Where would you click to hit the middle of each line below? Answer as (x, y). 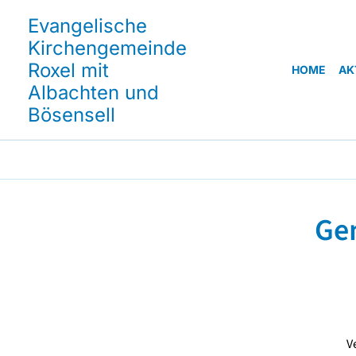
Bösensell (72, 115)
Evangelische (87, 26)
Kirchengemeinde (107, 48)
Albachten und (93, 93)
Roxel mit (68, 70)
